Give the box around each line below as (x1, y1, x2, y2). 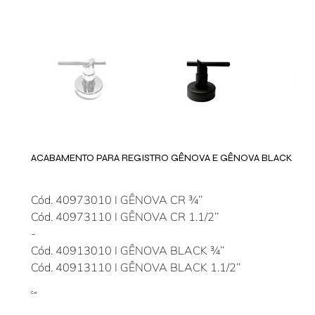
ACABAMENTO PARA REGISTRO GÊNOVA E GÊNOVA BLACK (30, 152, 292, 164)
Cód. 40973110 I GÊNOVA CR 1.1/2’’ (30, 210, 219, 224)
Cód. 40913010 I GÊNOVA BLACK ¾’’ (30, 243, 224, 257)
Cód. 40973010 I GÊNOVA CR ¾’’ (30, 193, 202, 207)
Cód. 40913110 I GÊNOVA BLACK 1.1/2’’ (30, 260, 240, 274)
